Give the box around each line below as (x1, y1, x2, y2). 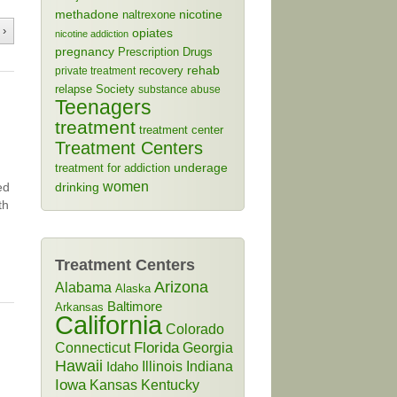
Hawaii (55, 357, 103, 375)
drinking (55, 181, 99, 194)
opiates (132, 27, 173, 40)
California (55, 310, 162, 339)
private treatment (55, 65, 136, 77)
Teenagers (55, 96, 152, 119)
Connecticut (55, 339, 130, 355)
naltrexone (122, 8, 175, 21)
